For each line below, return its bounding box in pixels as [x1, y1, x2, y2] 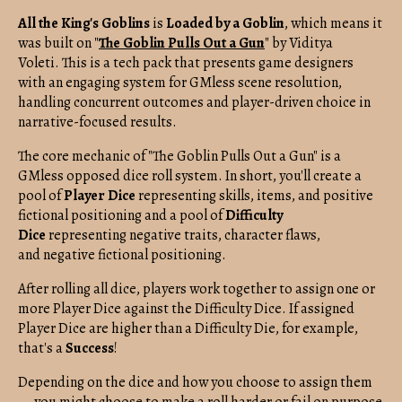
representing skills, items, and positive [138, 185, 373, 205]
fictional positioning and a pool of [18, 205, 225, 225]
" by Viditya [265, 32, 333, 53]
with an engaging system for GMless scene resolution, [18, 72, 342, 92]
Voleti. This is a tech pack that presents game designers [18, 52, 354, 73]
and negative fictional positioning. [18, 244, 226, 265]
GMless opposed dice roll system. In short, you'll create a [18, 165, 362, 186]
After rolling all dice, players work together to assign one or [18, 278, 375, 299]
